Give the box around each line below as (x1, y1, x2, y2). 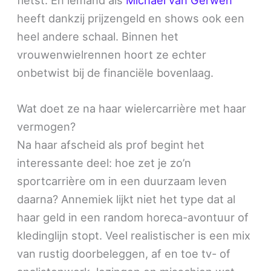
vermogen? (17, 119, 76, 133)
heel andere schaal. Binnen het (17, 29, 179, 43)
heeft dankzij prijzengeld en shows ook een (17, 11, 245, 25)
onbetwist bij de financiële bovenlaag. (17, 65, 214, 79)
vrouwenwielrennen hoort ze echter (17, 47, 207, 61)
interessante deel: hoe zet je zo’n (17, 155, 192, 169)
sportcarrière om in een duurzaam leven (17, 174, 227, 188)
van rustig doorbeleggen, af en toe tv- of (17, 246, 231, 260)
